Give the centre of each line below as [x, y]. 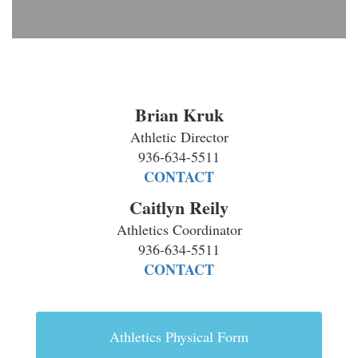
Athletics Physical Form [179, 336]
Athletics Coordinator [179, 229]
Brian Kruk [179, 115]
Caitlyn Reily [179, 207]
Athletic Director [179, 137]
